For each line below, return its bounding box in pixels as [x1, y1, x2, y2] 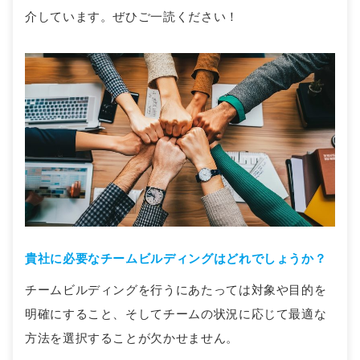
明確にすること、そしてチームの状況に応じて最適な [25, 307, 327, 321]
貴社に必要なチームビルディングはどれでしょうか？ [25, 252, 327, 266]
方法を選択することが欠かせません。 [25, 331, 243, 346]
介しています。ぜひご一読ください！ [25, 10, 243, 23]
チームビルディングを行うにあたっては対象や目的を [25, 283, 327, 297]
